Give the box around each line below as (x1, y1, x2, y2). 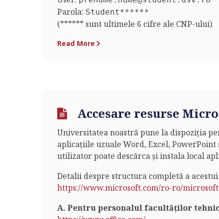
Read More (57, 39, 95, 48)
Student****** (86, 7, 149, 17)
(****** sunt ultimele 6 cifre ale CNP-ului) (57, 19, 212, 29)
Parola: (57, 6, 86, 17)
